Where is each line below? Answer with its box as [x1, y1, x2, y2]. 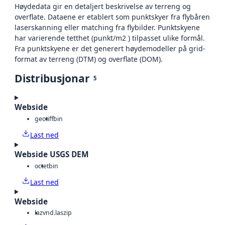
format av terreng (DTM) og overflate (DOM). [15, 54, 163, 64]
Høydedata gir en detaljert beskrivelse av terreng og [15, 2, 191, 12]
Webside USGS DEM [15, 149, 89, 160]
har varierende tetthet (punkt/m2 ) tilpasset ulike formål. [15, 33, 205, 43]
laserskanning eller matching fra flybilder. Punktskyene [15, 23, 200, 33]
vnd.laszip [43, 208, 72, 217]
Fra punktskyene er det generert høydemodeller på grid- [15, 44, 205, 54]
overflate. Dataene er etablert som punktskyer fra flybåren [15, 12, 210, 22]
